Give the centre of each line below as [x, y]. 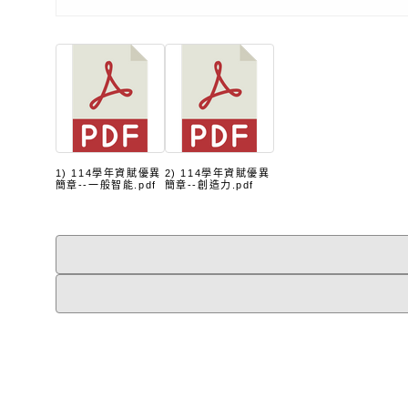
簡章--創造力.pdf [209, 185]
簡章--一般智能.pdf [106, 185]
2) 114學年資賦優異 [217, 173]
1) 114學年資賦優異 [108, 173]
